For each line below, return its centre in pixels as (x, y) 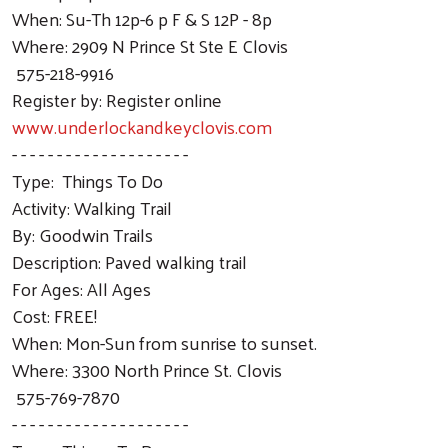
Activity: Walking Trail (92, 207)
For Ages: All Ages (81, 288)
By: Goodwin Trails (82, 234)
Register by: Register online (117, 99)
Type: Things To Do (87, 180)
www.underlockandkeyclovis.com (142, 126)
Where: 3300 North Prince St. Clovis (147, 369)
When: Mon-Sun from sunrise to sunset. (164, 342)
